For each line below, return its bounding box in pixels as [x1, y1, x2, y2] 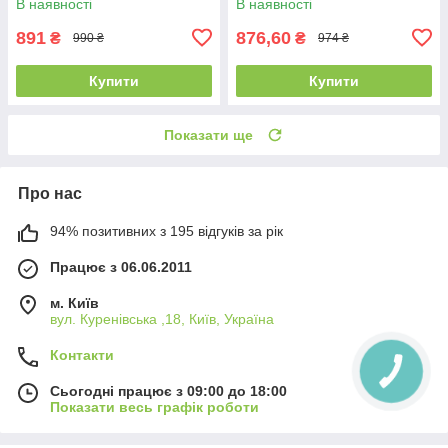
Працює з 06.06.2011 [50, 258, 192, 275]
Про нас [18, 184, 82, 202]
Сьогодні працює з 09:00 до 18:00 [50, 382, 287, 399]
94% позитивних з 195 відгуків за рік [50, 222, 283, 239]
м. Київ [50, 294, 99, 311]
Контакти [50, 346, 114, 363]
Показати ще [164, 126, 253, 143]
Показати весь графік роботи [50, 398, 259, 415]
